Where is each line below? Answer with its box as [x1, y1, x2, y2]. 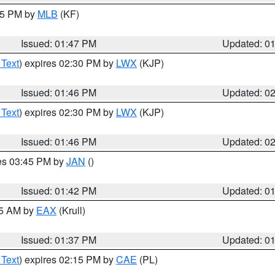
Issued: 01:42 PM [21, 184, 97, 198]
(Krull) [56, 203, 85, 217]
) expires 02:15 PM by [19, 252, 116, 266]
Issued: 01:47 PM [21, 36, 97, 50]
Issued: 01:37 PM [21, 233, 97, 247]
